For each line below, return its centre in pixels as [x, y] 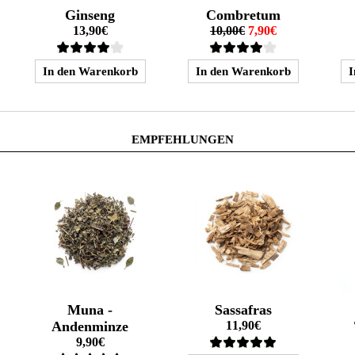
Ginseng [90, 15]
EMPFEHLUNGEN [183, 139]
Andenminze [90, 326]
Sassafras [243, 310]
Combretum [243, 15]
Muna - [90, 310]
